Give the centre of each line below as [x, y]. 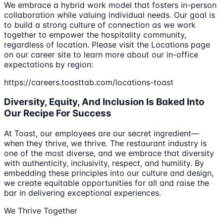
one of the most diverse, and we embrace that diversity [109, 153]
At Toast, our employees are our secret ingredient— [102, 134]
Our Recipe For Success [58, 113]
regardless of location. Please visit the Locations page [107, 44]
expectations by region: [49, 64]
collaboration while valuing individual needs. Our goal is [110, 15]
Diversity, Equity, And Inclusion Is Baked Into [104, 102]
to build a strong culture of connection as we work [100, 25]
